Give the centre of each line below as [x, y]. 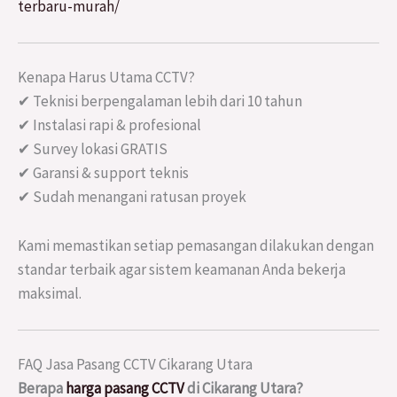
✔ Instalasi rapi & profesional [109, 125]
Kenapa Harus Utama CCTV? [106, 78]
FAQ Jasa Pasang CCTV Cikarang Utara [135, 365]
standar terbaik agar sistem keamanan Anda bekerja [182, 269]
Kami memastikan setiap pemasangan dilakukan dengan [196, 245]
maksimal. [50, 293]
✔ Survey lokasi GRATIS [93, 149]
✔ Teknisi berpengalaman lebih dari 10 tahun [160, 101]
